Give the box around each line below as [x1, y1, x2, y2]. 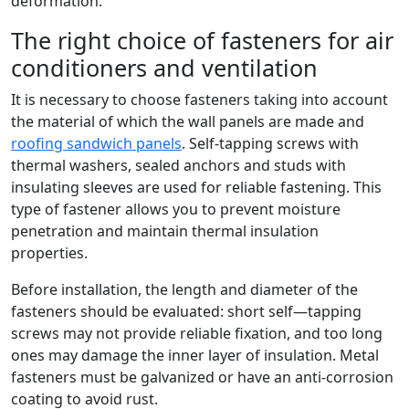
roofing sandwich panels [11, 133, 182, 153]
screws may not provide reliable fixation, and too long [11, 323, 383, 343]
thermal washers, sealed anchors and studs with [11, 155, 346, 175]
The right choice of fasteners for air [11, 25, 393, 56]
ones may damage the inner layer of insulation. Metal [11, 345, 379, 365]
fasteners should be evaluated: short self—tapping [11, 301, 362, 321]
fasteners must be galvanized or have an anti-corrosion [11, 367, 393, 387]
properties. [11, 243, 88, 263]
